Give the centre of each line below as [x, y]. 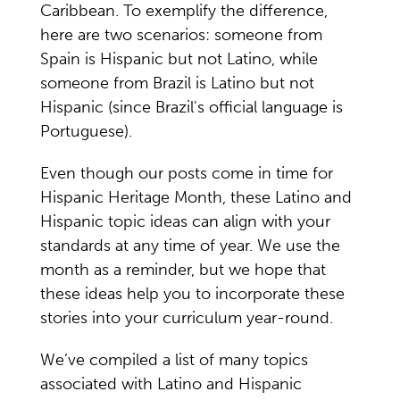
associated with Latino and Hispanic [171, 384]
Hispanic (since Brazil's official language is [192, 107]
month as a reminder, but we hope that [183, 270]
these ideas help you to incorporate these [192, 294]
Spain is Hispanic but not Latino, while [179, 59]
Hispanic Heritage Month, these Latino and [196, 197]
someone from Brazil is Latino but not [177, 83]
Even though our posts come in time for [187, 173]
